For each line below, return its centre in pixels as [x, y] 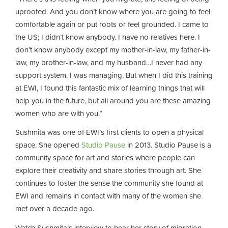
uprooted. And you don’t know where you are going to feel [113, 11]
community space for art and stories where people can [105, 158]
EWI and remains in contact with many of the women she [108, 196]
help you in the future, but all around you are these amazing [113, 100]
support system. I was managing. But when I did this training [114, 75]
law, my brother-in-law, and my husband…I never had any [109, 62]
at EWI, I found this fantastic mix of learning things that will [110, 88]
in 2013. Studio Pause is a [168, 145]
